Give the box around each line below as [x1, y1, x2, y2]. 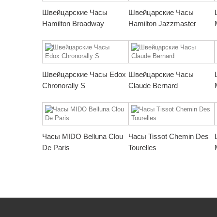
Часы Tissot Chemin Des [128, 132, 209, 140]
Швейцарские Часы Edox [42, 70, 126, 78]
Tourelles [128, 143, 156, 152]
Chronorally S [42, 81, 85, 90]
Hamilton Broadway [42, 19, 104, 28]
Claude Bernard [128, 81, 178, 90]
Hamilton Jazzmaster [128, 19, 196, 28]
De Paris [42, 143, 70, 152]
